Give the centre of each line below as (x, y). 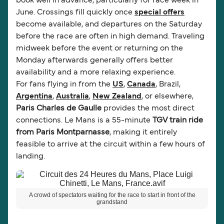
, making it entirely (143, 133)
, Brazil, (168, 85)
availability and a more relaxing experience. (96, 73)
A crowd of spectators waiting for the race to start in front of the (112, 195)
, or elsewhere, (167, 97)
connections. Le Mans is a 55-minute (84, 121)
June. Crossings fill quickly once (75, 13)
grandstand (112, 202)
